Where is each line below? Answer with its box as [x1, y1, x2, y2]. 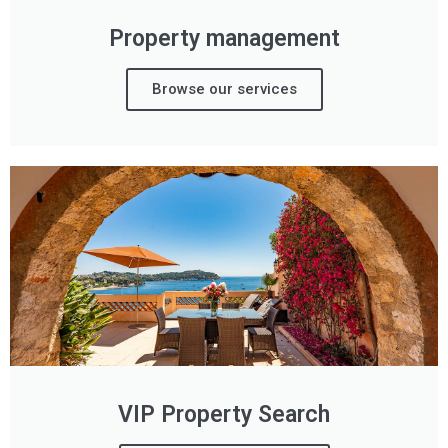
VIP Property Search [118, 401, 330, 428]
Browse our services [151, 80, 297, 98]
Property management [108, 25, 340, 52]
